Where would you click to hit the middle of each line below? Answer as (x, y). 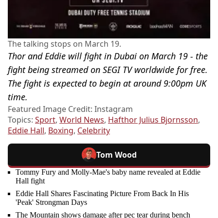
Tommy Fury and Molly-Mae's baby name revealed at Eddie (108, 172)
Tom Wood (116, 155)
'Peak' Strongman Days (51, 202)
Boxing (61, 131)
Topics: (21, 120)
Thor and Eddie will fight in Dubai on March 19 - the (108, 56)
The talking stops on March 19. (64, 44)
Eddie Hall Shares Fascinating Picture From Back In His (102, 194)
